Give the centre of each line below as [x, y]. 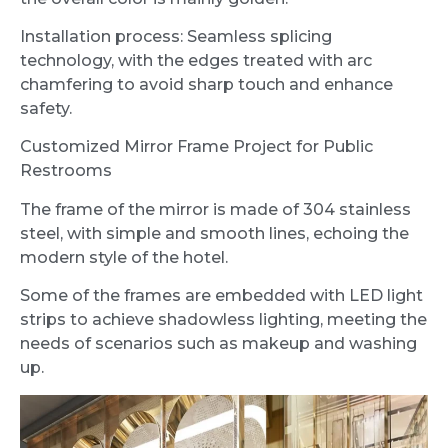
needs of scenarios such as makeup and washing [218, 344]
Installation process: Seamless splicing [176, 37]
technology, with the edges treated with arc [196, 61]
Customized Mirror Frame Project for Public [196, 147]
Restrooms [66, 171]
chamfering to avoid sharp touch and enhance [206, 85]
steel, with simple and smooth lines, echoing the [214, 233]
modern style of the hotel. [124, 257]
